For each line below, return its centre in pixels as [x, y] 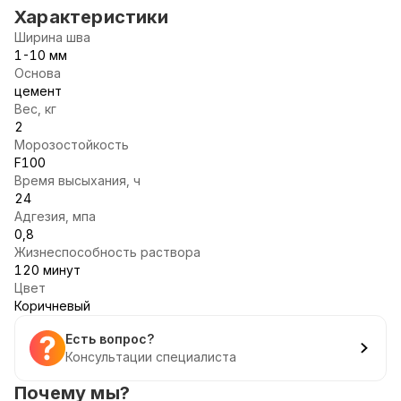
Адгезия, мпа [55, 216]
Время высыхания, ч [77, 180]
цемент [38, 91]
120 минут [47, 270]
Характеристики [91, 17]
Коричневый [52, 306]
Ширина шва [52, 37]
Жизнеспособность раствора [107, 252]
